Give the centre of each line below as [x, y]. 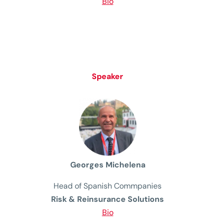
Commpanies [138, 186]
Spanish [98, 186]
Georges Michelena [108, 165]
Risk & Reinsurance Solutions [108, 199]
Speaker [108, 76]
